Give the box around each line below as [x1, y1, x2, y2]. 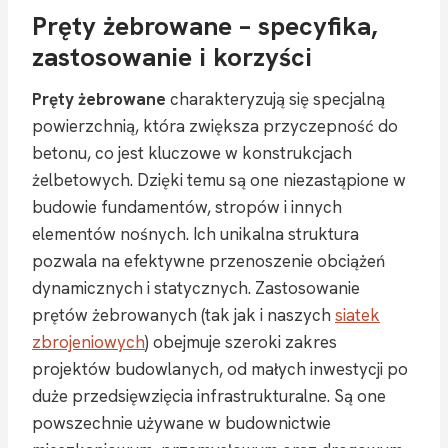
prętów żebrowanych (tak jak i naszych [32, 303, 335, 326]
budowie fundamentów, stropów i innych [32, 195, 342, 218]
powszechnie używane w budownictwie [32, 411, 331, 434]
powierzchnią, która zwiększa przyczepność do [32, 114, 398, 137]
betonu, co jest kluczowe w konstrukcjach [32, 141, 352, 164]
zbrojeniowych [32, 330, 145, 353]
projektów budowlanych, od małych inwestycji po [32, 357, 408, 380]
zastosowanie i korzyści [32, 39, 312, 74]
